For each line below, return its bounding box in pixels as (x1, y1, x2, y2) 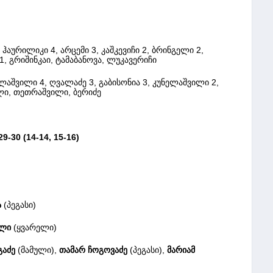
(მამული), (18, 244, 57, 255)
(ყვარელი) (13, 222, 57, 232)
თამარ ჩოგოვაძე (59, 244, 127, 255)
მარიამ (167, 244, 195, 255)
